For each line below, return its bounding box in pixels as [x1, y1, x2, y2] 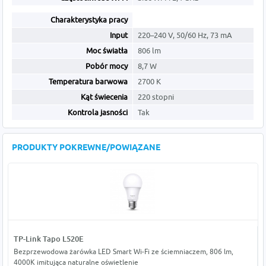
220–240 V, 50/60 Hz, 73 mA [138, 30, 233, 40]
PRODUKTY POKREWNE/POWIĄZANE [12, 142, 161, 154]
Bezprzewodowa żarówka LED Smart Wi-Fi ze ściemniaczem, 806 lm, [13, 247, 233, 256]
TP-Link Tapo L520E [13, 234, 84, 244]
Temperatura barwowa [49, 77, 128, 87]
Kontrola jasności [68, 107, 128, 118]
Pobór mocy [85, 61, 128, 71]
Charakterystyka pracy [50, 15, 128, 25]
